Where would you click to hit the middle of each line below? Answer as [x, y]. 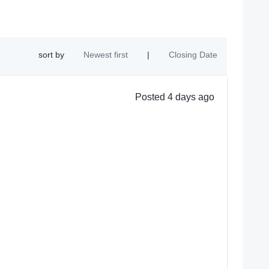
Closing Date [193, 55]
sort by [51, 55]
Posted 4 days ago [174, 97]
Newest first [106, 55]
